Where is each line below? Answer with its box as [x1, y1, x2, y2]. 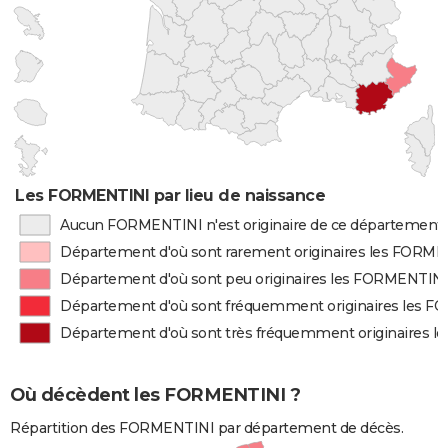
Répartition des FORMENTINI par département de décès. [10, 418, 403, 437]
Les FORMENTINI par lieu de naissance [15, 186, 326, 205]
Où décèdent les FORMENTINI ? [10, 384, 300, 407]
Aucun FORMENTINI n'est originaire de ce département [59, 216, 443, 234]
